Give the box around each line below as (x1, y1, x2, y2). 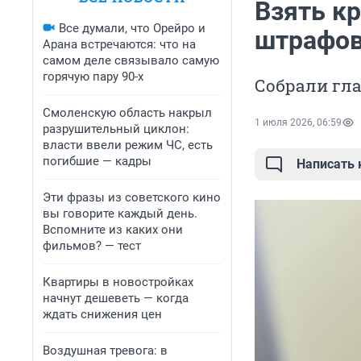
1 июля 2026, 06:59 (255, 117, 342, 129)
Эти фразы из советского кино (43, 190, 221, 205)
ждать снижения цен (43, 307, 162, 322)
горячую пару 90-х (43, 69, 143, 84)
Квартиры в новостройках (43, 275, 193, 289)
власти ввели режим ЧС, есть (43, 138, 213, 152)
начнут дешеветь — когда (43, 291, 189, 305)
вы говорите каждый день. (43, 206, 197, 221)
